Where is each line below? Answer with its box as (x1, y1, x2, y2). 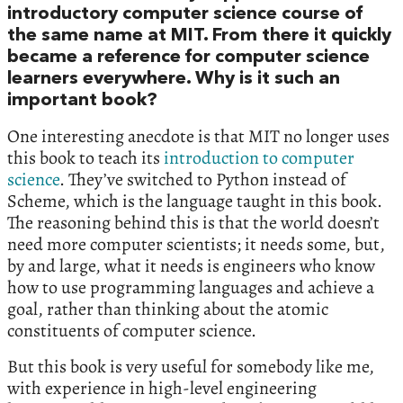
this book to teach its (7, 146, 164, 171)
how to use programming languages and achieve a (7, 275, 374, 300)
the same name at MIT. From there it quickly (7, 27, 391, 46)
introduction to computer (164, 146, 354, 171)
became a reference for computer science (7, 49, 370, 67)
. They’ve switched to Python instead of (59, 167, 346, 193)
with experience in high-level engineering (7, 376, 317, 401)
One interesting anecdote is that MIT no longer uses (7, 124, 390, 149)
